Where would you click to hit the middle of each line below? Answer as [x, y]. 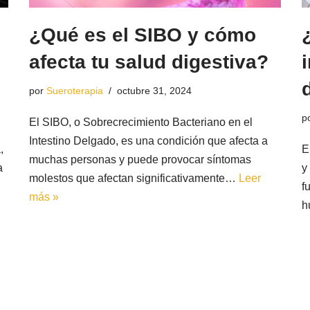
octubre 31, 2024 [155, 91]
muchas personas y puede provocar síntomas [140, 160]
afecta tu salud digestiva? [149, 62]
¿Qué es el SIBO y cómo [143, 35]
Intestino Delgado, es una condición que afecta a [149, 141]
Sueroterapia [75, 91]
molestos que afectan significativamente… [134, 179]
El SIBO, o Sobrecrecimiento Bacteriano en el [141, 122]
